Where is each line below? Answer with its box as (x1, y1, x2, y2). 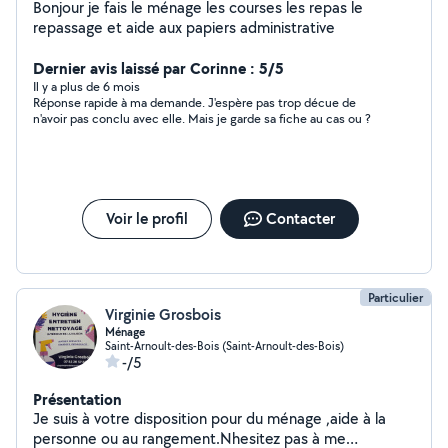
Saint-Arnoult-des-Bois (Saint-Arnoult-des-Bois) (105, 338, 344, 353)
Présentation (33, 388, 122, 410)
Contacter (265, 208, 335, 229)
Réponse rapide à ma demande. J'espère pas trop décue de (33, 94, 356, 111)
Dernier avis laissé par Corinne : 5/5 (33, 57, 284, 79)
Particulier (368, 289, 423, 306)
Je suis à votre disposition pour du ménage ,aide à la (33, 408, 386, 429)
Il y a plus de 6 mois (33, 78, 140, 95)
